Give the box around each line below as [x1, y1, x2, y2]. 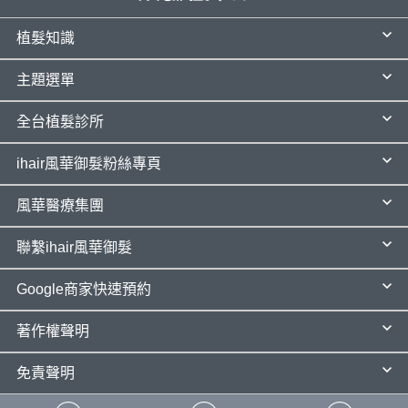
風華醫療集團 [16, 198, 104, 214]
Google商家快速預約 [16, 281, 151, 298]
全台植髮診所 [16, 114, 104, 130]
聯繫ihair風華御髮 [16, 240, 132, 256]
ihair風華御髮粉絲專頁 [16, 156, 161, 172]
